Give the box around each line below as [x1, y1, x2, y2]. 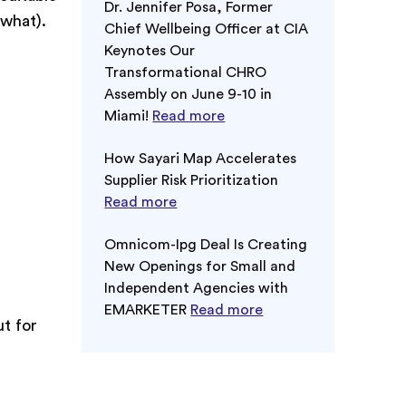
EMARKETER [104, 302, 191, 317]
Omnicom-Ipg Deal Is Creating [104, 237, 308, 252]
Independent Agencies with [104, 280, 289, 295]
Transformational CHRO [104, 64, 267, 80]
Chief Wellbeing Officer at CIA [104, 21, 309, 36]
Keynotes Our [104, 43, 196, 58]
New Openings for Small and [104, 258, 296, 274]
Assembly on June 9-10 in [104, 86, 273, 101]
